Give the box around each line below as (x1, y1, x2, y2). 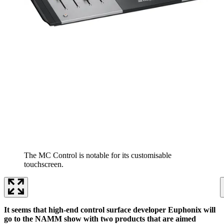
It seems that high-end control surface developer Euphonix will (4, 205, 215, 214)
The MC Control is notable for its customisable (24, 151, 171, 160)
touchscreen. (24, 160, 63, 169)
